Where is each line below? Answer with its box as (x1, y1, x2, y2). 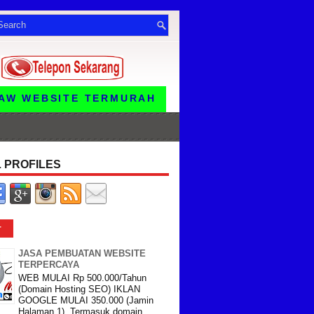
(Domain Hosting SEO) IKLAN (18, 283, 140, 294)
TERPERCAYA (18, 259, 79, 270)
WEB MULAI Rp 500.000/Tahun (18, 272, 146, 283)
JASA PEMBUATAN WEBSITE (18, 248, 146, 259)
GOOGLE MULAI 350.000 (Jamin (18, 294, 153, 306)
